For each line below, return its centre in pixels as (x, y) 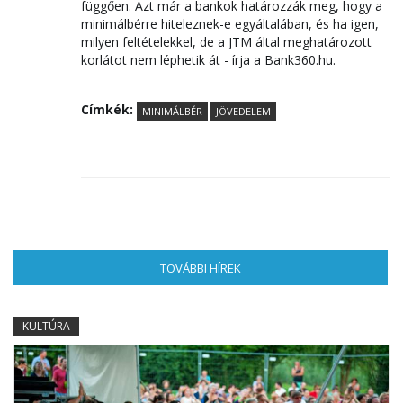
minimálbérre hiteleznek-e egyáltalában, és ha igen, (230, 24)
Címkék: (109, 109)
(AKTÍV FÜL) (270, 268)
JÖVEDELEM (243, 111)
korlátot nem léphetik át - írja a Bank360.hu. (210, 60)
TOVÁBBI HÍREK (201, 268)
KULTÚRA (46, 326)
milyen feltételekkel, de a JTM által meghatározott (226, 42)
